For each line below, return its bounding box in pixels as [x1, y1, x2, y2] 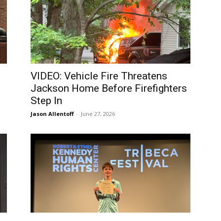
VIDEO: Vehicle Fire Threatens [31, 70, 167, 82]
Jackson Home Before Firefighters [31, 82, 187, 94]
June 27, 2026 [81, 110, 115, 117]
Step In [31, 95, 62, 107]
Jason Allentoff [31, 110, 74, 117]
